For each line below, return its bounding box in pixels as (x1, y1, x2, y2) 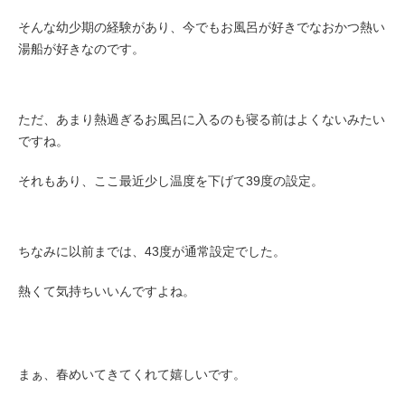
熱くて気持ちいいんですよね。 (18, 284, 195, 299)
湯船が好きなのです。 (18, 42, 145, 57)
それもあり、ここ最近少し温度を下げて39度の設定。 (18, 174, 324, 189)
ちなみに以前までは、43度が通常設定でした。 (18, 244, 286, 259)
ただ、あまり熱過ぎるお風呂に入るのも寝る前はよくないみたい (18, 112, 385, 127)
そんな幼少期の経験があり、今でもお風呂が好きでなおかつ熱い (18, 20, 385, 35)
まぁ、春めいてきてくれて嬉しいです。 (18, 367, 246, 382)
